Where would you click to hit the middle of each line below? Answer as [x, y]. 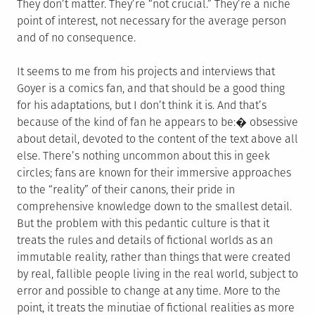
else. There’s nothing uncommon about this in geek [143, 156]
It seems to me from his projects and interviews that [146, 72]
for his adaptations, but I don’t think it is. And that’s [142, 105]
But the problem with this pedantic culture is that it [143, 224]
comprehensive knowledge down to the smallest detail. [154, 207]
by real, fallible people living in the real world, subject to [157, 274]
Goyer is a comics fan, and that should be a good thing [151, 89]
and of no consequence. [76, 38]
